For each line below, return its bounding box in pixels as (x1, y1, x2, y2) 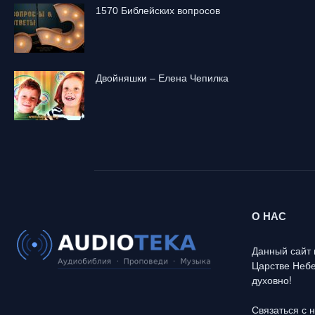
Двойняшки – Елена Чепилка (96, 72, 229, 84)
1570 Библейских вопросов (96, 5, 220, 16)
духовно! (252, 273, 292, 287)
